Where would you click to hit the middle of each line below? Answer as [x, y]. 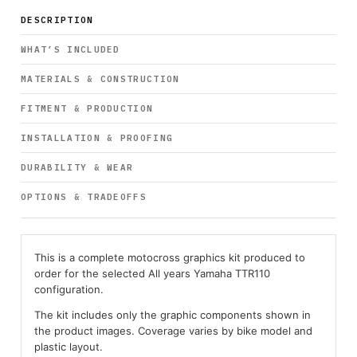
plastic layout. [69, 347]
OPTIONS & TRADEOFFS [84, 197]
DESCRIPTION [57, 20]
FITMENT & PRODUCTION [87, 108]
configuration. [69, 289]
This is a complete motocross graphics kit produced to [170, 257]
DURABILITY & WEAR [77, 167]
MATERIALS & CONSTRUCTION [100, 79]
